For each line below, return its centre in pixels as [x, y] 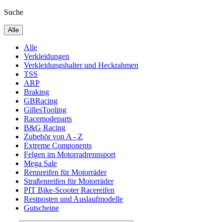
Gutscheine [41, 208]
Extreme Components [58, 145]
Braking [36, 92]
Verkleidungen [47, 56]
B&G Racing [45, 128]
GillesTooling [45, 110]
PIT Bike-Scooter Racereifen [69, 190]
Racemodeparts [48, 119]
